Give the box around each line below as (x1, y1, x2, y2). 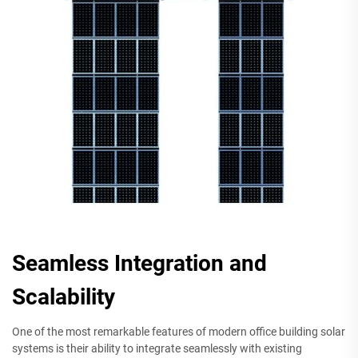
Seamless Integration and (12, 250, 267, 277)
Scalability (12, 284, 115, 311)
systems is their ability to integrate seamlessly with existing (12, 342, 302, 356)
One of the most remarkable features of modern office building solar (12, 325, 345, 339)
